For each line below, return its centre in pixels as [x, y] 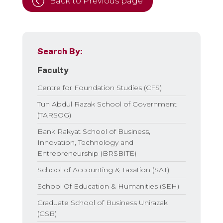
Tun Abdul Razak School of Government [107, 104]
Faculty [53, 70]
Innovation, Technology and [85, 142]
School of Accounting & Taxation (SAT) [103, 169]
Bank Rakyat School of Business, [94, 131]
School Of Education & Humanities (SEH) [108, 186]
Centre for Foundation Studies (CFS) [99, 87]
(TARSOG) [54, 115]
